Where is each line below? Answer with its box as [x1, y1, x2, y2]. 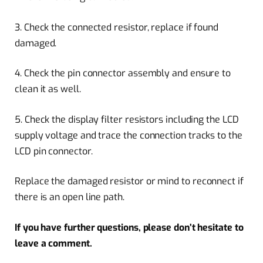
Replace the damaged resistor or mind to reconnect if [15, 175, 244, 188]
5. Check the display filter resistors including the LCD [15, 113, 239, 126]
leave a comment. [15, 237, 92, 249]
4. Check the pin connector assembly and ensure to [15, 67, 231, 80]
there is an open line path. [15, 191, 124, 204]
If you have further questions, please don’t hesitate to [15, 221, 244, 234]
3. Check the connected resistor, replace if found [15, 21, 219, 33]
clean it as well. [15, 83, 81, 96]
